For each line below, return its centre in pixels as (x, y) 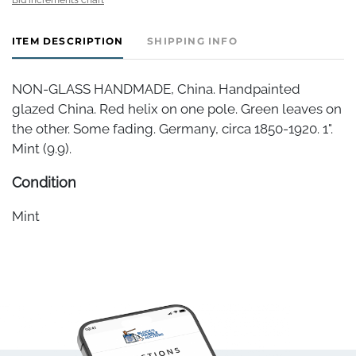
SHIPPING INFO (192, 41)
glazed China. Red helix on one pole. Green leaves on (177, 108)
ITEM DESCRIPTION (68, 41)
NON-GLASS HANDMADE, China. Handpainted (156, 89)
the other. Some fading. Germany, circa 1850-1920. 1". (172, 128)
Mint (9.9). (42, 148)
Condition (44, 182)
